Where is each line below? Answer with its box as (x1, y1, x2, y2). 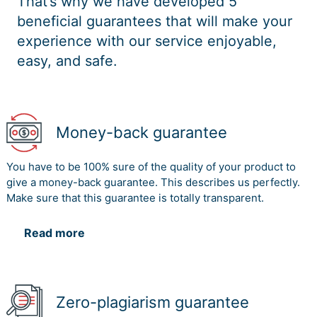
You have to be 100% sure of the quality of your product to (6, 160, 296, 174)
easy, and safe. (17, 52, 117, 70)
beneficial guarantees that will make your (17, 13, 292, 30)
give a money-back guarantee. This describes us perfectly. (6, 175, 300, 190)
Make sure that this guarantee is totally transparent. (6, 191, 264, 205)
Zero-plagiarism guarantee (56, 293, 249, 312)
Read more (24, 226, 85, 241)
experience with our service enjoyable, (17, 33, 277, 50)
